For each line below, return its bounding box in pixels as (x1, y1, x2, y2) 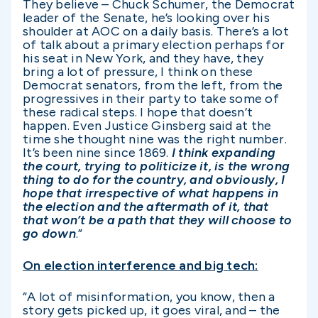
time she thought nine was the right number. (23, 131, 287, 148)
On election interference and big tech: (23, 257, 258, 273)
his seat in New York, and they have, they (23, 50, 264, 67)
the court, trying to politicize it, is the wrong (23, 158, 290, 175)
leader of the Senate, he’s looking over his (23, 10, 270, 26)
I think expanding (171, 145, 275, 161)
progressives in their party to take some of (23, 91, 279, 107)
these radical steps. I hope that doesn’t (23, 104, 253, 121)
